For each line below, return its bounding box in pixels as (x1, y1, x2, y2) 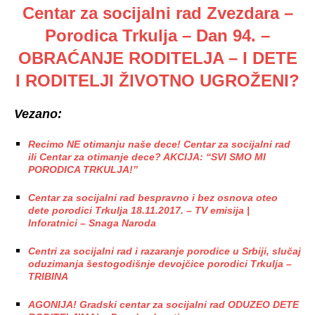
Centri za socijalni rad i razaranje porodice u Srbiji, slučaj (28, 245, 301, 257)
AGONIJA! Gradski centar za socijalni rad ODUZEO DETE (28, 298, 299, 310)
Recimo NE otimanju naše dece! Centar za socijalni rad (28, 138, 290, 150)
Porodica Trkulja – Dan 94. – (45, 25, 270, 45)
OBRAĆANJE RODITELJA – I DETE (18, 48, 297, 67)
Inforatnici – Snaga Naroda (28, 217, 156, 229)
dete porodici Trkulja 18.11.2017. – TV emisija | (28, 204, 250, 216)
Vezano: (14, 106, 65, 121)
